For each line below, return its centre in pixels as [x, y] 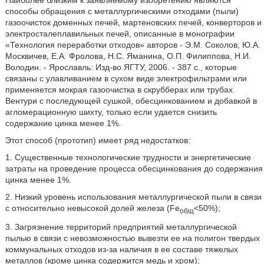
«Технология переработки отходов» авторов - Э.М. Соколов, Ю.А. [133, 45]
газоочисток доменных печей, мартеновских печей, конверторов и [133, 22]
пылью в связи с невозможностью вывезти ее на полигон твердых [132, 238]
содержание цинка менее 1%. [63, 123]
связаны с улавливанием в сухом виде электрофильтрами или [126, 78]
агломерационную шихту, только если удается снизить [111, 112]
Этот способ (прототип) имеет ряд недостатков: [98, 140]
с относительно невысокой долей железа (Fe [92, 208]
